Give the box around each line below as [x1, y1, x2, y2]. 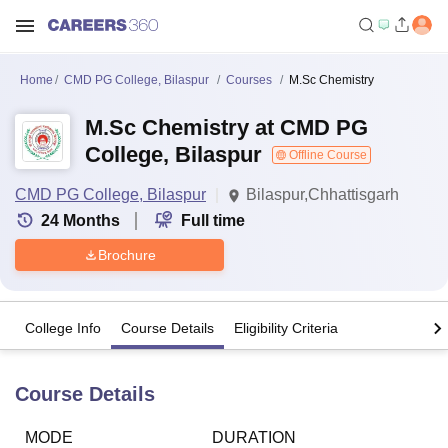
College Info [25, 320, 101, 337]
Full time [181, 212, 245, 229]
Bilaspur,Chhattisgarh [246, 186, 399, 203]
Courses [226, 73, 272, 87]
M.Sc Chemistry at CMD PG [85, 115, 368, 140]
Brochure [97, 246, 156, 263]
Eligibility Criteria [234, 320, 338, 337]
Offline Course [286, 148, 367, 162]
